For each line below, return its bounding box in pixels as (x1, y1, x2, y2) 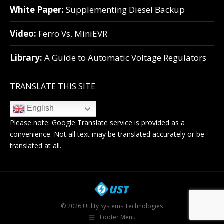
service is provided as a (108, 117, 185, 127)
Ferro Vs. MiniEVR (36, 27, 107, 39)
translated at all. (10, 140, 61, 150)
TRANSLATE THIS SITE (10, 80, 95, 92)
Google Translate (52, 117, 108, 127)
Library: (10, 51, 42, 63)
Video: (10, 27, 36, 39)
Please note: (10, 117, 52, 127)
